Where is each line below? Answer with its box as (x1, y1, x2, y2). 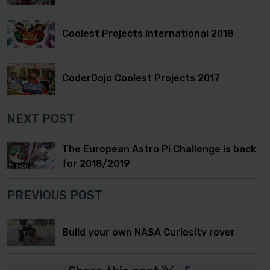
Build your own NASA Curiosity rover (62, 226, 235, 238)
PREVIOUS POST (7, 188, 102, 203)
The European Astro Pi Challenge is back (62, 143, 256, 155)
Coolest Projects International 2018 (62, 28, 234, 40)
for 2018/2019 (62, 158, 130, 170)
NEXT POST (7, 111, 75, 127)
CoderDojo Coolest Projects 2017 (62, 72, 220, 84)
